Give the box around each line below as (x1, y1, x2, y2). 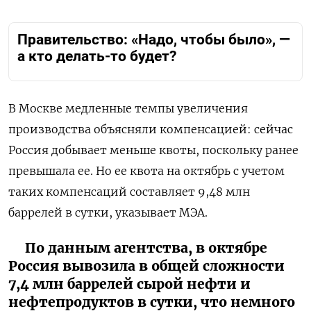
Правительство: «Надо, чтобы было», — (17, 31, 290, 49)
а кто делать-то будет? (17, 48, 176, 65)
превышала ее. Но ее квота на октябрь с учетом (8, 163, 285, 178)
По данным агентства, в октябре (25, 239, 267, 256)
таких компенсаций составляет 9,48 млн (8, 184, 250, 199)
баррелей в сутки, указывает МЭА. (8, 205, 208, 219)
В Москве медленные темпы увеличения (8, 101, 248, 115)
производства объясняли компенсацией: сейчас (8, 121, 293, 136)
